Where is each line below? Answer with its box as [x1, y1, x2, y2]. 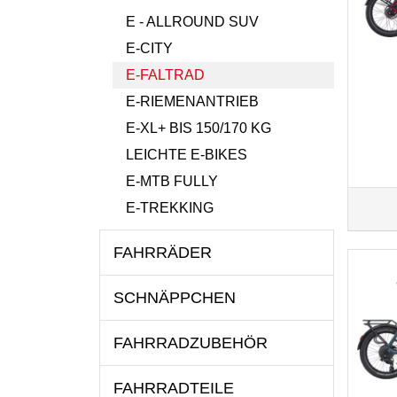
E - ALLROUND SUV [126, 14, 259, 29]
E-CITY [126, 41, 173, 56]
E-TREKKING [126, 200, 214, 215]
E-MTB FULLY [126, 174, 218, 189]
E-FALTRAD [126, 67, 205, 82]
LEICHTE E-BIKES [126, 147, 247, 162]
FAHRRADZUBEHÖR [113, 334, 268, 352]
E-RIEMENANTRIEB [126, 94, 259, 109]
